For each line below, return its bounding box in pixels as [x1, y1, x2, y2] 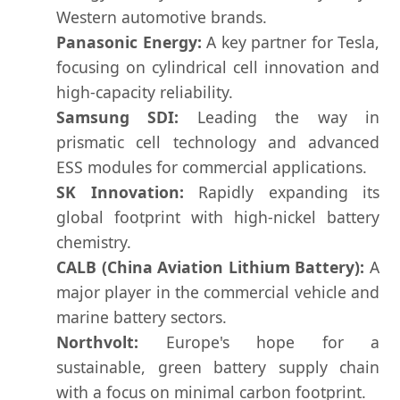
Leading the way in [179, 106, 380, 129]
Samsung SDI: [56, 106, 179, 129]
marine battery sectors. [56, 306, 227, 329]
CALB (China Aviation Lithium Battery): [56, 256, 365, 279]
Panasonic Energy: [56, 31, 202, 54]
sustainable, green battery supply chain [56, 356, 379, 379]
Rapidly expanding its [183, 181, 379, 204]
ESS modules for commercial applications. [56, 156, 367, 179]
